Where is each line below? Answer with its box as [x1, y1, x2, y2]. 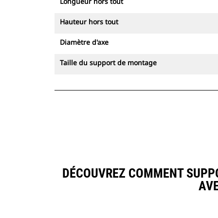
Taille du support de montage [60, 58, 157, 67]
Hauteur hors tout [60, 17, 118, 26]
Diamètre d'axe [60, 37, 109, 47]
